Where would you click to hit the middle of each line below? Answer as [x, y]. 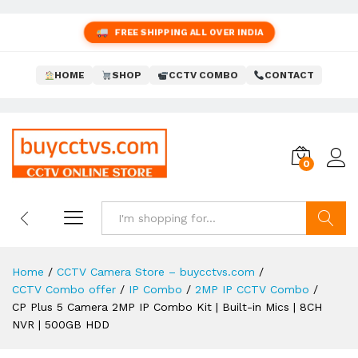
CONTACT [290, 75]
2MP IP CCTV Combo [252, 289]
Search [326, 252]
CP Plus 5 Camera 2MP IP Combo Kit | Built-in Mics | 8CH [167, 307]
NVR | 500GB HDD [61, 324]
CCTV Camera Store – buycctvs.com [156, 272]
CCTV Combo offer [64, 289]
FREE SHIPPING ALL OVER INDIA [189, 32]
